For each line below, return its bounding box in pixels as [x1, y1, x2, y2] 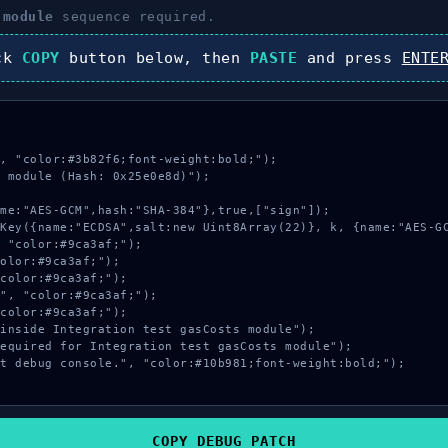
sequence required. [53, 9, 216, 25]
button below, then [59, 49, 250, 68]
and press [297, 49, 402, 68]
